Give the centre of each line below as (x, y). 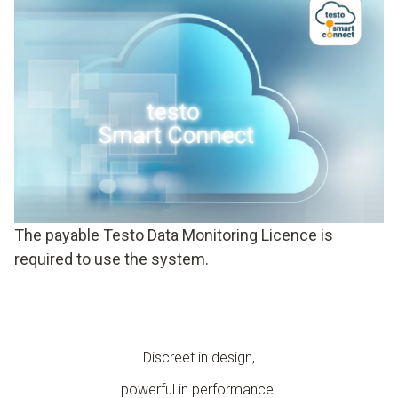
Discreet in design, (199, 357)
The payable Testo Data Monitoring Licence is (174, 235)
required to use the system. (111, 259)
